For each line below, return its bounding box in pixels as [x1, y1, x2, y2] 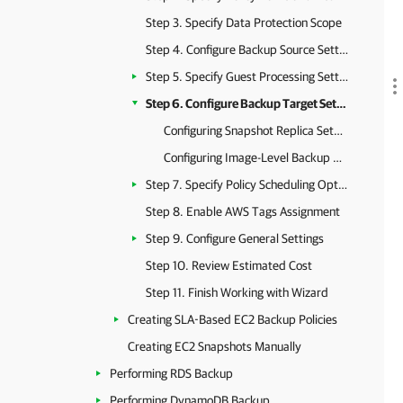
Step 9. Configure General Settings [146, 231, 324, 246]
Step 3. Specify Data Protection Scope [146, 15, 342, 30]
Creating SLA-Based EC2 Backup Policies [128, 312, 337, 327]
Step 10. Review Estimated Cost [146, 258, 312, 273]
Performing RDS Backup [110, 366, 233, 381]
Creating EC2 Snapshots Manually [128, 339, 301, 354]
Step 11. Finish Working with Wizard [146, 285, 328, 300]
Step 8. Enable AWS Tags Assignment [146, 204, 340, 219]
